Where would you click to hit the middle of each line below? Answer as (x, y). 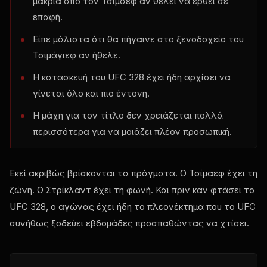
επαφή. (48, 17)
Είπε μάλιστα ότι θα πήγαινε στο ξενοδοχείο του (138, 39)
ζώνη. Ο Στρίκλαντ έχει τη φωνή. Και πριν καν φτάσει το (132, 190)
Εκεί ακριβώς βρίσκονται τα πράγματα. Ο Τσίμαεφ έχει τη (133, 173)
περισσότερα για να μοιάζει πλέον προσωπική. (132, 131)
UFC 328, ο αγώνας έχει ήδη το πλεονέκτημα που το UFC (133, 206)
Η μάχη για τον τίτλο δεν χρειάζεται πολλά (128, 115)
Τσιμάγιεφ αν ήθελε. (77, 55)
